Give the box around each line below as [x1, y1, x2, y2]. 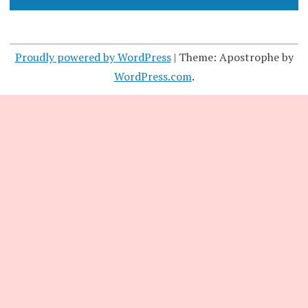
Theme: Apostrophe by [178, 49, 294, 65]
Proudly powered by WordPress [14, 49, 171, 65]
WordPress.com [113, 68, 192, 84]
